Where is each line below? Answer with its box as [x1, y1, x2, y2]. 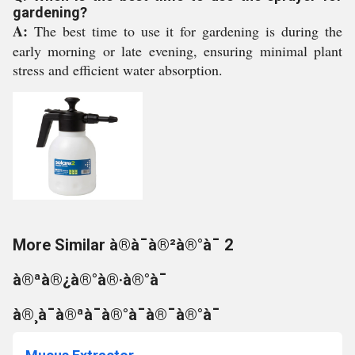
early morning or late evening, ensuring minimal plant [13, 41, 342, 60]
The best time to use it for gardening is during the [28, 21, 342, 40]
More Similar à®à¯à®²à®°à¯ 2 [13, 235, 233, 254]
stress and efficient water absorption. [13, 60, 223, 79]
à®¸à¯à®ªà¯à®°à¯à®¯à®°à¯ [13, 305, 220, 324]
